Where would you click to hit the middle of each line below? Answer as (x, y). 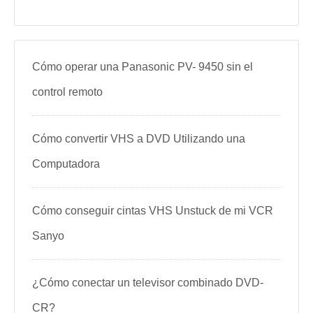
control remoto (67, 92)
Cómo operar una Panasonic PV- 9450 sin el (143, 67)
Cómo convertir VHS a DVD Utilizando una (139, 139)
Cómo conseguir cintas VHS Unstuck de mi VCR (153, 211)
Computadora (66, 164)
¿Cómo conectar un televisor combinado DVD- (148, 283)
